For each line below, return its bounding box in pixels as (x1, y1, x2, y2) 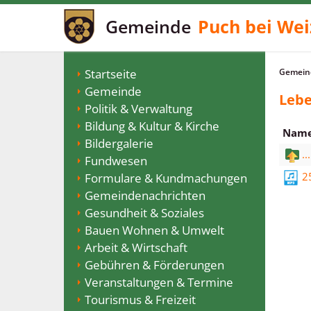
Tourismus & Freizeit (85, 292, 196, 308)
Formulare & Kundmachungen (85, 170, 247, 186)
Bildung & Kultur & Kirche (85, 118, 219, 134)
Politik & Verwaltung (85, 101, 192, 117)
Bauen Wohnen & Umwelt (85, 222, 224, 238)
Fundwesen (85, 153, 147, 169)
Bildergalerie (85, 135, 153, 151)
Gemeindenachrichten (85, 187, 205, 203)
